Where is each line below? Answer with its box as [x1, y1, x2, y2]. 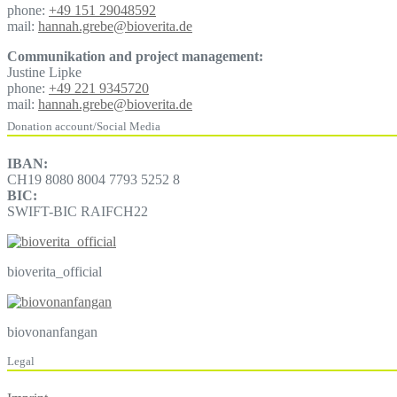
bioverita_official [7, 264, 102, 280]
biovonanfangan [7, 324, 97, 340]
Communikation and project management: [7, 48, 263, 64]
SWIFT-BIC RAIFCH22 [7, 204, 148, 220]
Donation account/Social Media [7, 119, 160, 133]
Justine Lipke [7, 64, 82, 80]
